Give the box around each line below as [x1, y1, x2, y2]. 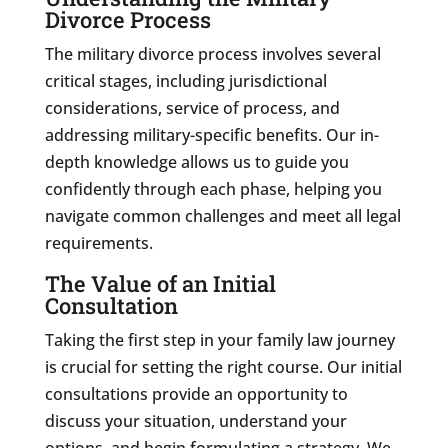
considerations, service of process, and [44, 96, 340, 119]
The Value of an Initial [44, 268, 276, 298]
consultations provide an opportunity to [44, 382, 348, 405]
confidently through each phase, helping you [44, 177, 382, 200]
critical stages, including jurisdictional [44, 69, 327, 92]
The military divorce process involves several [44, 42, 381, 65]
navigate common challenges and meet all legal [44, 204, 401, 227]
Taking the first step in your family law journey [44, 328, 395, 351]
